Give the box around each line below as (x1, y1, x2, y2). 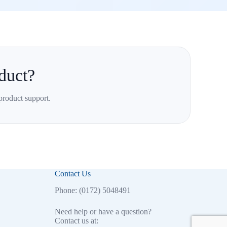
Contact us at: (54, 216, 98, 225)
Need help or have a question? (54, 207, 152, 216)
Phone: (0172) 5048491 (54, 186, 131, 195)
